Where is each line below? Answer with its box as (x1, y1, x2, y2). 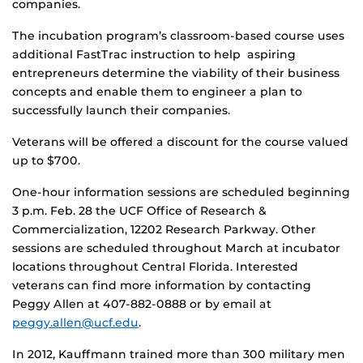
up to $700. (12, 153, 80, 169)
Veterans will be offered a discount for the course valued (12, 135, 348, 150)
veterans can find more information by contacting (12, 278, 311, 293)
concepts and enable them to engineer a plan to (12, 84, 302, 100)
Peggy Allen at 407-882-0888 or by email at (12, 297, 271, 312)
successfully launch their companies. (12, 103, 230, 118)
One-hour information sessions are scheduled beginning (12, 185, 350, 200)
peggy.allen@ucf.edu (12, 315, 139, 331)
